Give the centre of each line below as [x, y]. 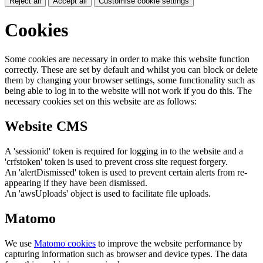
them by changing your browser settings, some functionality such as [130, 80]
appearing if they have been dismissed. [76, 183]
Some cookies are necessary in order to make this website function [127, 59]
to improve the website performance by [169, 243]
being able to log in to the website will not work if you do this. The [128, 90]
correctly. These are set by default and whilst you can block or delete [131, 69]
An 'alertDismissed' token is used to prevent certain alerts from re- [126, 172]
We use [19, 243]
